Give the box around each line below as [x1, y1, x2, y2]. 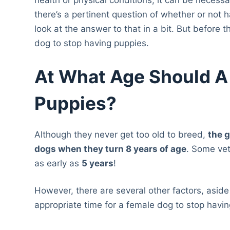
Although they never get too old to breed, [34, 129, 208, 140]
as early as [34, 158, 82, 168]
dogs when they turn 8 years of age [34, 143, 187, 154]
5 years [82, 158, 114, 168]
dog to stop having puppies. [34, 37, 149, 48]
